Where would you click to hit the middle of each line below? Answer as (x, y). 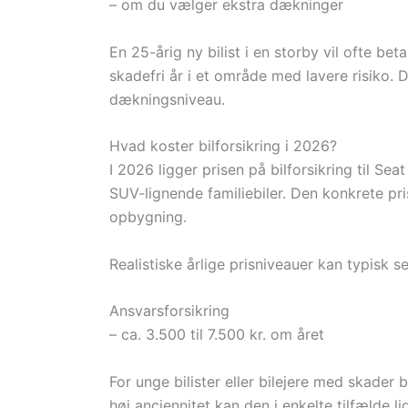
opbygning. (148, 217)
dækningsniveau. (167, 99)
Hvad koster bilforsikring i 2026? (223, 146)
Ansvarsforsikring (169, 311)
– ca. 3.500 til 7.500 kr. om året (217, 335)
